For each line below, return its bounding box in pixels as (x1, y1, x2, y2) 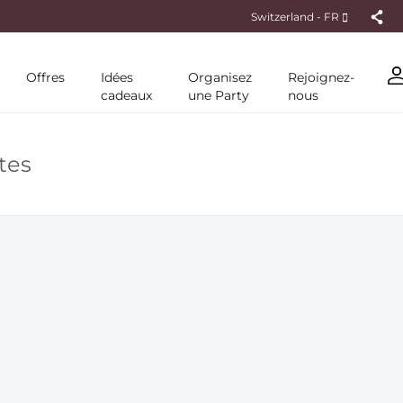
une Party (188, 87, 249, 103)
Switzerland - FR (251, 9, 342, 23)
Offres (26, 69, 65, 85)
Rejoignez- (288, 69, 354, 85)
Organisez (188, 69, 252, 85)
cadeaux (101, 87, 152, 103)
